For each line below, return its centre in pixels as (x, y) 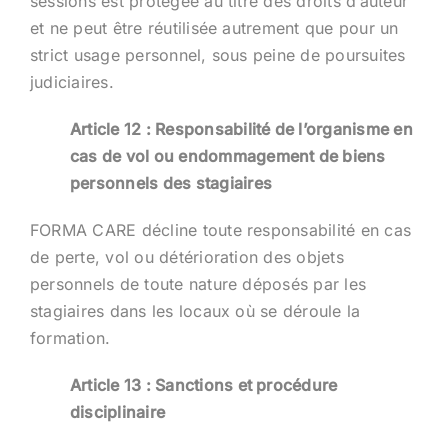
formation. (70, 337)
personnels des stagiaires (170, 182)
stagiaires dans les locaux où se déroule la (195, 310)
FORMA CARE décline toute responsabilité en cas (220, 229)
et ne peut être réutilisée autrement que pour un (214, 27)
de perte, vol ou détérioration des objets (186, 256)
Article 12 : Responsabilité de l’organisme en (241, 128)
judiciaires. (71, 81)
